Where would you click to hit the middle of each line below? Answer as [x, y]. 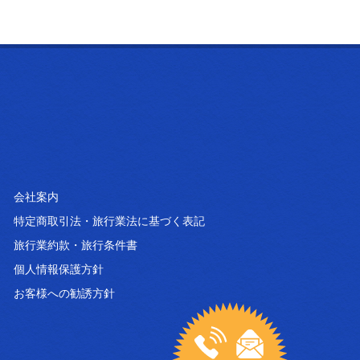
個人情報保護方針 [59, 268]
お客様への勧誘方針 [65, 292]
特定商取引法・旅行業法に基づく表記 [110, 220]
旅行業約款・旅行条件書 [76, 244]
